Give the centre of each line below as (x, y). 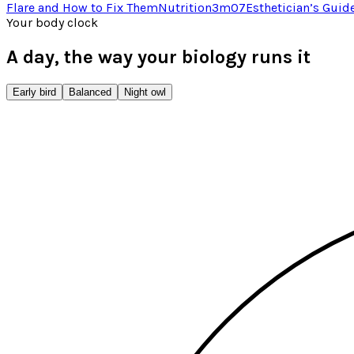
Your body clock (52, 23)
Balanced (90, 92)
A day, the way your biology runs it (158, 57)
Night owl (145, 92)
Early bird (34, 92)
